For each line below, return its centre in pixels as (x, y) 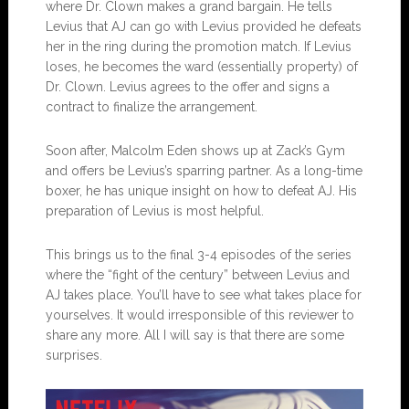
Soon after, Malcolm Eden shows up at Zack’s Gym (195, 151)
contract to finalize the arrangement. (151, 107)
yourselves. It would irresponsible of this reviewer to (199, 315)
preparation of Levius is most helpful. (154, 211)
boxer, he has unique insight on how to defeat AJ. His (201, 191)
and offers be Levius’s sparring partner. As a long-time (204, 171)
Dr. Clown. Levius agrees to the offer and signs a (187, 87)
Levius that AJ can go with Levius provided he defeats (203, 27)
